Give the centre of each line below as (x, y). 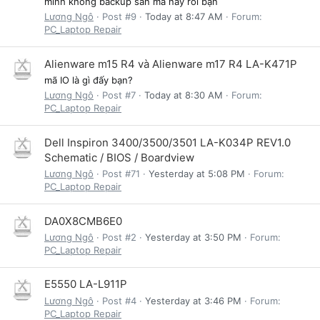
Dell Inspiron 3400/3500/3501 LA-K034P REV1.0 (167, 142)
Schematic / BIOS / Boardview (119, 157)
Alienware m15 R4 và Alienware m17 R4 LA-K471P (171, 64)
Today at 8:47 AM (184, 17)
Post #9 (119, 17)
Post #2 (119, 237)
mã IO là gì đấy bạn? (89, 80)
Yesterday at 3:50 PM (193, 237)
